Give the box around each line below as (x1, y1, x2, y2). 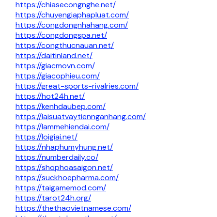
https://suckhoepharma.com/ (15, 172, 119, 183)
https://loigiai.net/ (15, 132, 77, 142)
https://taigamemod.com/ (15, 183, 106, 193)
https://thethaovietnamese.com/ (15, 203, 131, 214)
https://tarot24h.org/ (15, 193, 91, 203)
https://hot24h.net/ (15, 91, 85, 102)
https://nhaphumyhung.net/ (15, 142, 113, 153)
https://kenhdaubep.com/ (15, 101, 106, 112)
